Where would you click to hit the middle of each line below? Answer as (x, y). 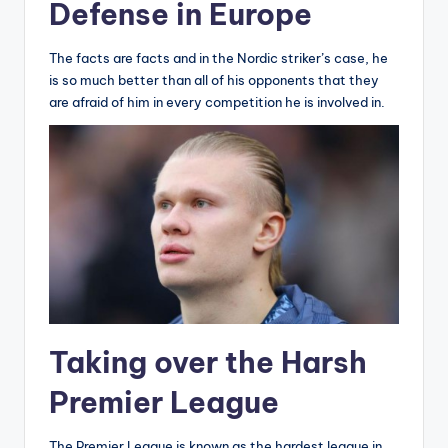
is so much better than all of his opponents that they (214, 80)
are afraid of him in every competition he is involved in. (217, 102)
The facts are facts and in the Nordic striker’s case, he (218, 58)
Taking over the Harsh (208, 362)
